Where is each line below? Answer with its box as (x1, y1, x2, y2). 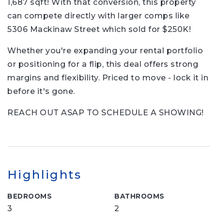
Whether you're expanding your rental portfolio (7, 46, 203, 55)
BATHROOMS (114, 192, 165, 200)
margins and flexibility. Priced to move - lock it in (7, 73, 208, 82)
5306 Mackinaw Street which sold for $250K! (7, 25, 191, 34)
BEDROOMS (7, 192, 52, 200)
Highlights (7, 167, 81, 182)
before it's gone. (7, 87, 75, 96)
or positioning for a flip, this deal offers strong (7, 60, 198, 69)
